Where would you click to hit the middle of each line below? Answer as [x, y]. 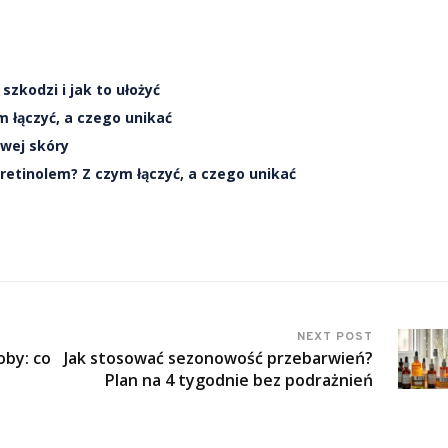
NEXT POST [335, 337]
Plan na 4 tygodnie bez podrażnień [239, 380]
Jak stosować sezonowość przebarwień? [219, 358]
